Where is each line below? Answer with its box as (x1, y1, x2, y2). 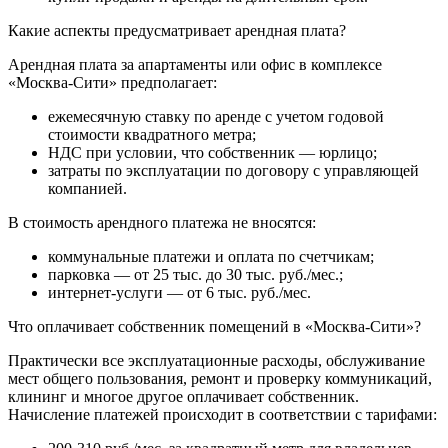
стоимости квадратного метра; (48, 125, 256, 143)
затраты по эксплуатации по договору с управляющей (48, 161, 419, 179)
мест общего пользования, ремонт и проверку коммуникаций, (8, 369, 432, 387)
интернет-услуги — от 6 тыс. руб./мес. (48, 283, 311, 301)
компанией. (48, 179, 127, 197)
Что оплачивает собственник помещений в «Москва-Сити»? (8, 317, 421, 335)
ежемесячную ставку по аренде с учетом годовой (48, 107, 384, 125)
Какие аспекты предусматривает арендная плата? (8, 21, 346, 39)
